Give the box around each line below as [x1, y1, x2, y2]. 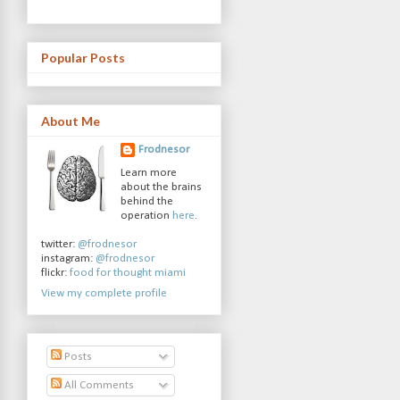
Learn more [121, 167, 178, 179]
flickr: [40, 267, 70, 279]
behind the [121, 196, 174, 208]
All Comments [62, 379, 134, 391]
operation [121, 210, 173, 222]
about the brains [121, 181, 203, 194]
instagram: [40, 253, 96, 265]
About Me [40, 112, 100, 129]
